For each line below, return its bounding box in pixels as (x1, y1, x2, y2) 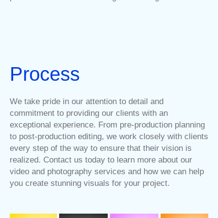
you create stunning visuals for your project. (10, 178, 170, 188)
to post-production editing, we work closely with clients (10, 131, 208, 141)
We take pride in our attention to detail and (10, 96, 163, 106)
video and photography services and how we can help (10, 166, 204, 176)
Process (10, 63, 80, 85)
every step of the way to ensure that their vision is (10, 143, 192, 153)
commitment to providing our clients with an (10, 108, 168, 118)
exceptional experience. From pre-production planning (10, 120, 205, 129)
